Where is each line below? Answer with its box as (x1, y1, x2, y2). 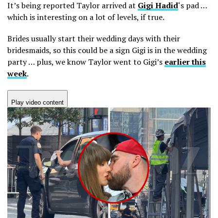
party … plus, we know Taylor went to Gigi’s (7, 56, 164, 67)
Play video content (11, 98, 64, 106)
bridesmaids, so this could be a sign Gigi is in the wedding (7, 44, 207, 55)
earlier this (164, 56, 206, 67)
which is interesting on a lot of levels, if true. (7, 11, 164, 22)
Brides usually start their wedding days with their (7, 33, 180, 44)
